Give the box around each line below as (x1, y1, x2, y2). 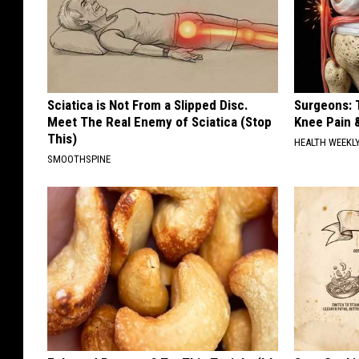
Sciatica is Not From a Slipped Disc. (47, 97, 248, 114)
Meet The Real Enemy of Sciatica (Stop (47, 114, 272, 131)
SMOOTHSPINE (47, 153, 111, 166)
